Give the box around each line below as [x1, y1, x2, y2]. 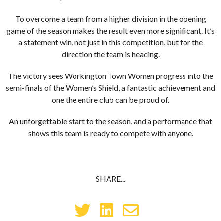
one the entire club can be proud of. [52, 95, 169, 104]
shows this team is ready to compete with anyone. [28, 128, 193, 138]
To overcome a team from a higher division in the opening [15, 14, 206, 23]
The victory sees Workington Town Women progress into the [8, 71, 213, 80]
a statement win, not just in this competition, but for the [18, 37, 203, 47]
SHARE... [96, 174, 125, 183]
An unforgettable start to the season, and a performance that [9, 116, 212, 126]
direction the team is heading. [61, 49, 160, 59]
